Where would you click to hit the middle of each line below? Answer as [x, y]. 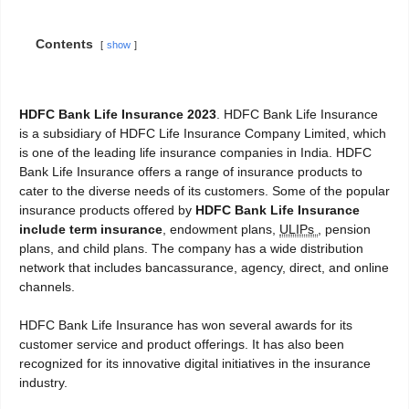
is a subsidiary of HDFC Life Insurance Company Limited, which [203, 134]
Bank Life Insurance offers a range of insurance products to [191, 172]
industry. [43, 383]
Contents [64, 44]
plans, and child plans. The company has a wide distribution [191, 249]
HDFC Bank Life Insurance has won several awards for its [186, 325]
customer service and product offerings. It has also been [182, 345]
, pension [344, 230]
